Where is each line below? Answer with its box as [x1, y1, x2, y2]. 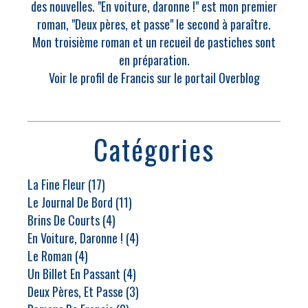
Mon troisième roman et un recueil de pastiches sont [32, 33, 276, 51]
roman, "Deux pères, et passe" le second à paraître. [37, 15, 271, 33]
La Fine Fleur [27, 175, 85, 193]
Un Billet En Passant [27, 265, 120, 283]
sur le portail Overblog [153, 69, 260, 87]
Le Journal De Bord [27, 193, 113, 211]
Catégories [93, 129, 214, 170]
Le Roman [27, 247, 72, 265]
